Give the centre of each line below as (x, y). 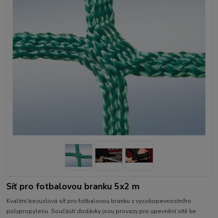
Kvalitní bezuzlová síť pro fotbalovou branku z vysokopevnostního (99, 201)
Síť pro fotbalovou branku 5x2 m (73, 186)
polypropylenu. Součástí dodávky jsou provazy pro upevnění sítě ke (101, 211)
